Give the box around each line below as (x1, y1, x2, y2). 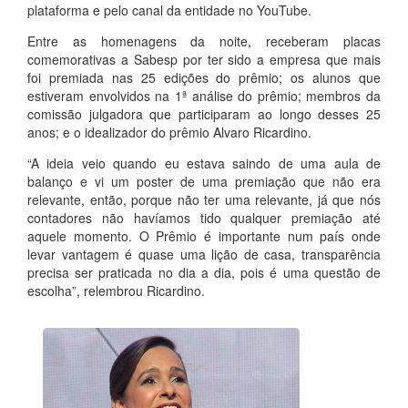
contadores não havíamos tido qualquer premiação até (27, 208, 381, 227)
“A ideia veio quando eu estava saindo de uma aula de (27, 153, 381, 172)
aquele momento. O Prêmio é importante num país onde (27, 226, 381, 245)
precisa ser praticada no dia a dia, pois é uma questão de (27, 262, 381, 281)
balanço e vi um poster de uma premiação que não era (27, 171, 381, 190)
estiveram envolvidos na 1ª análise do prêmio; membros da (27, 86, 381, 105)
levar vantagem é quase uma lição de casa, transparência (27, 244, 381, 263)
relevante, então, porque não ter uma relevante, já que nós (27, 189, 381, 209)
